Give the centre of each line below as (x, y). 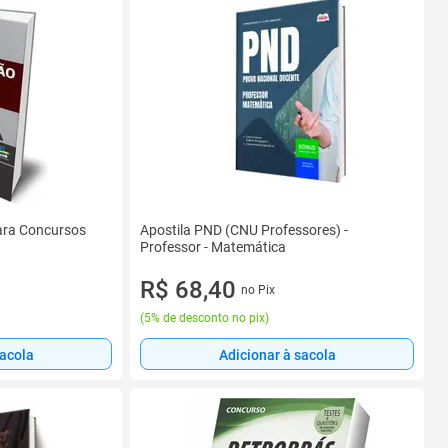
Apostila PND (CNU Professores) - (244, 230)
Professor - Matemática (213, 247)
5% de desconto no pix (204, 318)
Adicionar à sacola (277, 354)
